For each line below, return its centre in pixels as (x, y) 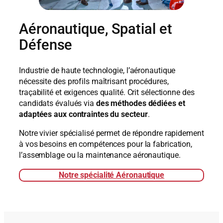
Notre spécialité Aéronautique (111, 175)
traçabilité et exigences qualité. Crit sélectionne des (107, 92)
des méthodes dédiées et (140, 103)
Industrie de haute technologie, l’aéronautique (97, 70)
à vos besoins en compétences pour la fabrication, (106, 144)
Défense (46, 45)
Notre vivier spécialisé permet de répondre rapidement (111, 133)
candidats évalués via (57, 103)
